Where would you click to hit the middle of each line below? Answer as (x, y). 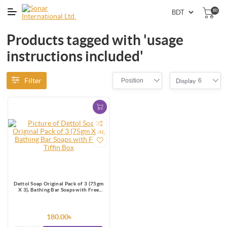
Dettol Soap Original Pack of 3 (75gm (59, 184)
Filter (33, 81)
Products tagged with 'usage (95, 40)
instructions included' (75, 56)
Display (186, 81)
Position (133, 81)
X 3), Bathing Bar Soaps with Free (59, 190)
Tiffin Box (59, 196)
